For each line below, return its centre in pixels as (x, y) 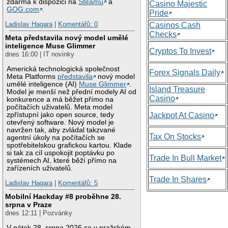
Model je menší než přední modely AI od (72, 92)
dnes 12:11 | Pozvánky (39, 213)
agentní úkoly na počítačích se (56, 137)
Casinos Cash (175, 25)
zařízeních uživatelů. (40, 168)
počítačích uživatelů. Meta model (60, 107)
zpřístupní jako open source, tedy (61, 115)
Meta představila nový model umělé (67, 38)
